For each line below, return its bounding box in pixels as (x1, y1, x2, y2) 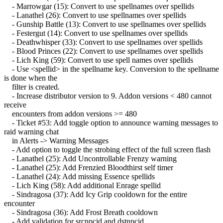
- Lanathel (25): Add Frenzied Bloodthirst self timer (4, 163, 173, 172)
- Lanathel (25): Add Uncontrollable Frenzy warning (4, 154, 177, 163)
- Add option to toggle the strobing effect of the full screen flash (4, 145, 211, 154)
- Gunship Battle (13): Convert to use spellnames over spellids (4, 19, 206, 28)
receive (4, 100, 26, 109)
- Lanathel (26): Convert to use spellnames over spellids (4, 10, 186, 19)
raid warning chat (4, 127, 59, 136)
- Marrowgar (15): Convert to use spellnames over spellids (4, 1, 194, 10)
